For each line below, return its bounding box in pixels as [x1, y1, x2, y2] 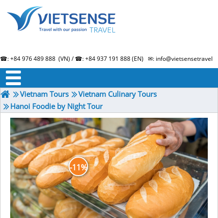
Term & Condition [54, 73, 105, 82]
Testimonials [110, 73, 146, 82]
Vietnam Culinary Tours [78, 89, 157, 99]
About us [23, 73, 49, 82]
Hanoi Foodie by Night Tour [10, 101, 103, 111]
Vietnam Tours [20, 89, 69, 99]
